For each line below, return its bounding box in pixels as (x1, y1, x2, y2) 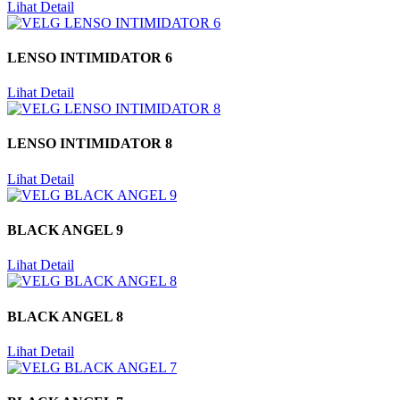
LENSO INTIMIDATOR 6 (7, 49, 172, 65)
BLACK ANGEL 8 (7, 308, 123, 324)
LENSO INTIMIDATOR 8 (7, 136, 172, 152)
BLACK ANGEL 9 (7, 222, 123, 238)
